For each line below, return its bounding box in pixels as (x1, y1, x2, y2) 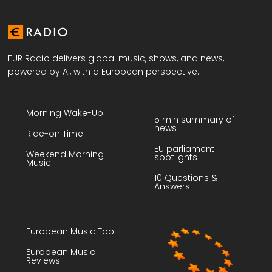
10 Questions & (154, 171, 217, 184)
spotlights (154, 151, 197, 163)
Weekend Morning (26, 148, 104, 161)
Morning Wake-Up (26, 107, 104, 120)
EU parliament (154, 142, 214, 155)
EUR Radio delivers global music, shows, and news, (8, 52, 225, 65)
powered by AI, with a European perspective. (8, 66, 200, 78)
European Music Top (26, 225, 115, 238)
